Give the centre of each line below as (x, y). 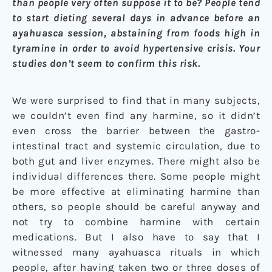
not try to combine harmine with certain (136, 221)
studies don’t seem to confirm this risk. (106, 63)
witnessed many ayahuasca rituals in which (136, 252)
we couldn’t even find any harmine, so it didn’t (136, 115)
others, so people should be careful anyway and (136, 206)
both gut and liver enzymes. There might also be (136, 161)
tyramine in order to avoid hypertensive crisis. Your (136, 48)
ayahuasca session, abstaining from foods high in (136, 32)
